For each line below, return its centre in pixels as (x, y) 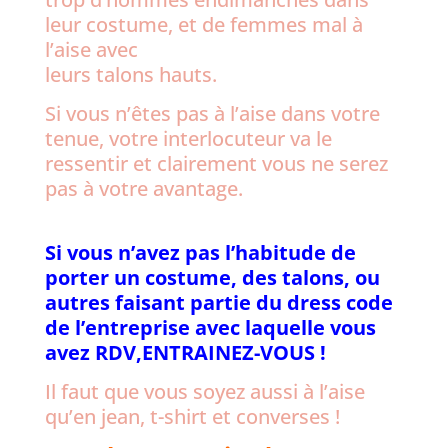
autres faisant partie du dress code (218, 302)
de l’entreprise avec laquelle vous (210, 327)
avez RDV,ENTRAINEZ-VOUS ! (185, 352)
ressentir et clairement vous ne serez (216, 163)
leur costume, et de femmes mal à (203, 24)
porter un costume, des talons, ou (212, 277)
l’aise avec (91, 49)
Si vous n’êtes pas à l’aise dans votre (212, 113)
